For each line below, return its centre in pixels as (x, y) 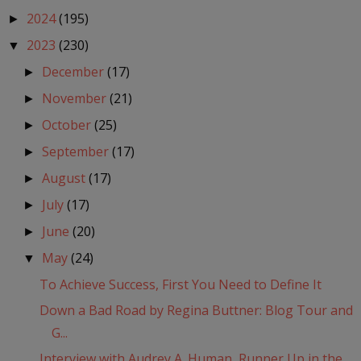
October (68, 125)
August (66, 178)
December (75, 72)
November (76, 99)
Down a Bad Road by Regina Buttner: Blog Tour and (196, 311)
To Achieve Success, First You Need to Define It (180, 285)
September (77, 152)
